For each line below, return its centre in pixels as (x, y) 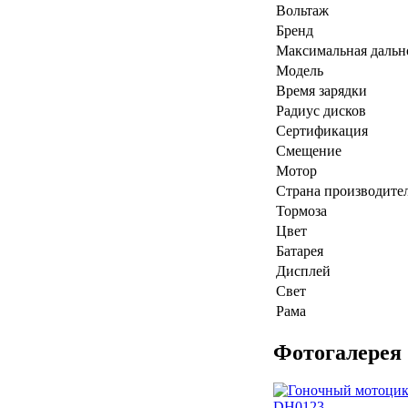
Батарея (300, 250)
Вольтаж (302, 10)
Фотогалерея (337, 352)
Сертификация (322, 130)
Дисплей (303, 270)
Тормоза (301, 210)
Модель (300, 70)
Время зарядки (321, 90)
